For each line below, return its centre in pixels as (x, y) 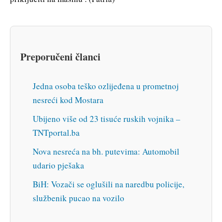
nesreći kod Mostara (68, 100)
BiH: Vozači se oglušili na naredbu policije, (109, 184)
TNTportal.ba (56, 133)
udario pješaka (58, 166)
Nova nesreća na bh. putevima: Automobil (106, 152)
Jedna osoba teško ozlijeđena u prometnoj (106, 86)
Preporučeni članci (60, 56)
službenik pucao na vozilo (79, 198)
